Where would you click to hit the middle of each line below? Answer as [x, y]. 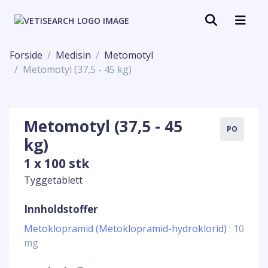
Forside [26, 55]
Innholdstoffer [61, 209]
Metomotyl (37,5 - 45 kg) [77, 69]
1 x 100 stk [57, 163]
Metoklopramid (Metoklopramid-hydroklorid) [127, 229]
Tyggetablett [53, 180]
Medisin [73, 55]
